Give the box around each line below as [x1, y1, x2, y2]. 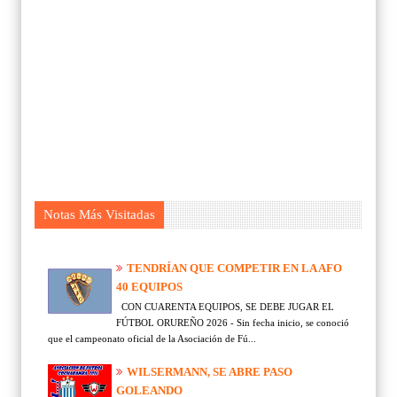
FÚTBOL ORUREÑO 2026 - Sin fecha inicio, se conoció [116, 316, 349, 328]
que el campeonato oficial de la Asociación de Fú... [48, 332, 256, 344]
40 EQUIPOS [116, 280, 183, 293]
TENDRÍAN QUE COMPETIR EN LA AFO [127, 261, 342, 275]
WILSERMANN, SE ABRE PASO [127, 364, 292, 378]
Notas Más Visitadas [43, 206, 155, 222]
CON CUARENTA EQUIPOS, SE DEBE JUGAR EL [116, 300, 334, 312]
